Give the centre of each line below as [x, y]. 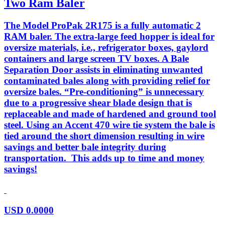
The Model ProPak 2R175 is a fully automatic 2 [102, 26]
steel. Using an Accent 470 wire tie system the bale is [109, 125]
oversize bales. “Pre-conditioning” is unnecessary [104, 92]
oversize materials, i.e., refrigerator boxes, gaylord [106, 48]
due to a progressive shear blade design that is [98, 103]
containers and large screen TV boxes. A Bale [96, 59]
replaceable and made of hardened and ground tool [110, 114]
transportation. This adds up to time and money [104, 158]
